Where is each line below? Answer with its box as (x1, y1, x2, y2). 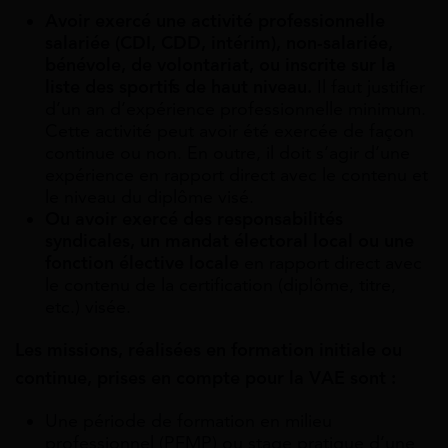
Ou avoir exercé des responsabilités (45, 207, 343, 230)
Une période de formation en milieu (45, 409, 332, 432)
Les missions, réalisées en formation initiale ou (15, 338, 402, 361)
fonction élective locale (45, 251, 244, 274)
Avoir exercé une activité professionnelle (45, 9, 385, 32)
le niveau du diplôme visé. (45, 185, 254, 208)
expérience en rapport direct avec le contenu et (45, 163, 428, 186)
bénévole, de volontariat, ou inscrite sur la (45, 53, 396, 76)
